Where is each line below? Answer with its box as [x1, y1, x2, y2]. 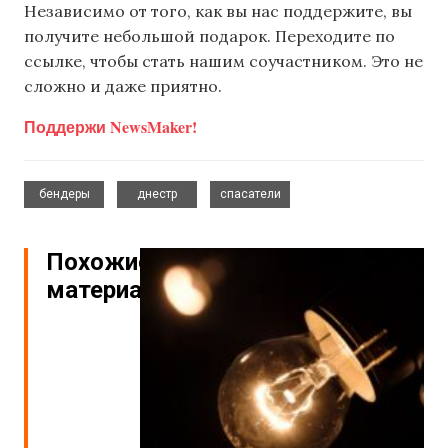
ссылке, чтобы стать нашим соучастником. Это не [24, 51, 423, 72]
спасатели [219, 186, 281, 201]
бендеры [38, 186, 90, 201]
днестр [137, 186, 177, 201]
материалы [46, 275, 177, 304]
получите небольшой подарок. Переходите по [24, 26, 395, 47]
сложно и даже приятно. [24, 76, 222, 97]
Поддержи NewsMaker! [24, 114, 197, 138]
